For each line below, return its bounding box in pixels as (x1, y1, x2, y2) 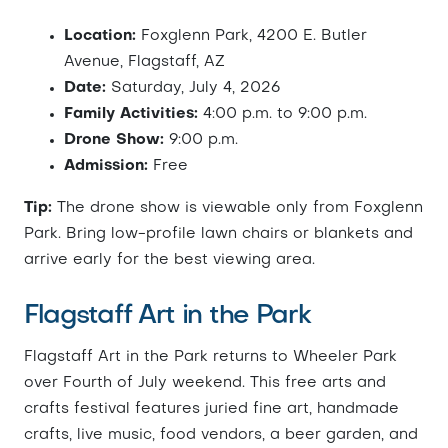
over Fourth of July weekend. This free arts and (24, 376, 386, 390)
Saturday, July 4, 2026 (106, 81, 280, 95)
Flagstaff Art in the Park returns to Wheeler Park (24, 350, 397, 364)
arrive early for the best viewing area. (24, 253, 315, 267)
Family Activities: (64, 107, 198, 121)
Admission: (64, 159, 148, 173)
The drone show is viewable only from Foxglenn (52, 201, 423, 215)
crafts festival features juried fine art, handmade (24, 402, 399, 416)
